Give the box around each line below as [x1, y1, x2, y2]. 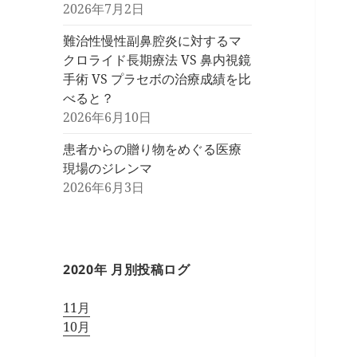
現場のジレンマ [63, 159, 153, 178]
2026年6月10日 [63, 108, 152, 127]
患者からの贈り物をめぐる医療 [63, 140, 242, 159]
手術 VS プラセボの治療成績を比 [63, 70, 252, 88]
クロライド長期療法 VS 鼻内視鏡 [63, 51, 252, 69]
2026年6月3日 [63, 178, 145, 197]
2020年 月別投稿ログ [63, 261, 190, 279]
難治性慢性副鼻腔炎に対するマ [63, 32, 242, 50]
